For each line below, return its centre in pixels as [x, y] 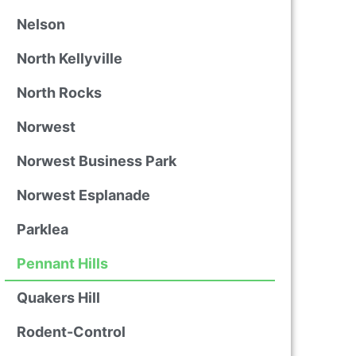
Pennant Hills [62, 263]
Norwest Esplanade [83, 195]
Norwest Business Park [96, 161]
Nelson [41, 24]
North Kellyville [69, 58]
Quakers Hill [58, 298]
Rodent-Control [71, 332]
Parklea [42, 229]
